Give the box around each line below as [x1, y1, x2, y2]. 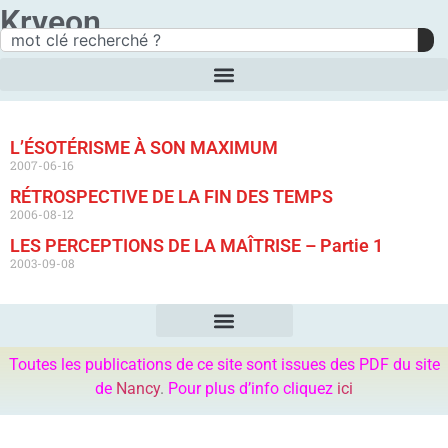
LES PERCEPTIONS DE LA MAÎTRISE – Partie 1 [10, 235, 383, 256]
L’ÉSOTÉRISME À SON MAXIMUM [10, 137, 278, 158]
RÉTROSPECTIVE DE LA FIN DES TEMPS [10, 186, 333, 207]
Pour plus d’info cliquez [168, 379, 337, 398]
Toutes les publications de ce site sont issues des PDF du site [8, 355, 440, 374]
